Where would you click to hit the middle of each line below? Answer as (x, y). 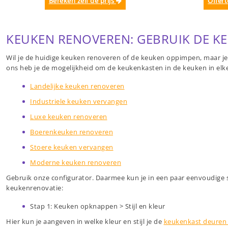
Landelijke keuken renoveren (77, 86)
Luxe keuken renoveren (69, 117)
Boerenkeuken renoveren (72, 132)
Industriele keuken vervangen (79, 102)
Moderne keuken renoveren (76, 163)
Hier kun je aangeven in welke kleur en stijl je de (85, 222)
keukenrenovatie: (35, 188)
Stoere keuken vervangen (72, 147)
